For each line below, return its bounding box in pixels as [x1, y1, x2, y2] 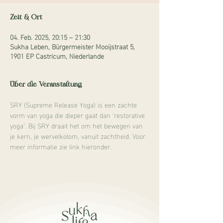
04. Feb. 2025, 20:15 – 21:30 [10, 30, 90, 43]
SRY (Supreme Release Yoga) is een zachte [10, 98, 139, 111]
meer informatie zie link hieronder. [10, 140, 111, 152]
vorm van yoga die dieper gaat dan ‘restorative [10, 109, 147, 121]
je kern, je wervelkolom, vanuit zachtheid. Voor [10, 129, 147, 142]
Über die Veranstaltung [10, 80, 82, 90]
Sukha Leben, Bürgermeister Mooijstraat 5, [10, 40, 135, 52]
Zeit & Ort [10, 12, 42, 22]
